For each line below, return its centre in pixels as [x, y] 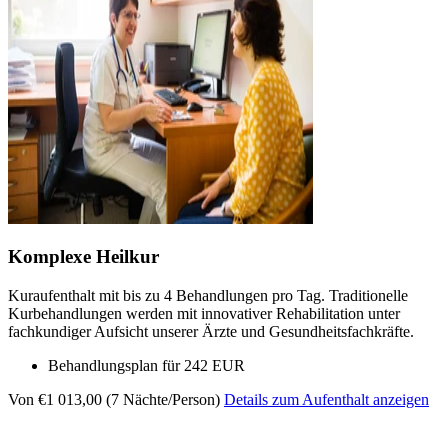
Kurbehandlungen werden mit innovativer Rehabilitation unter [204, 313]
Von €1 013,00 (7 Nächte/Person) [114, 399]
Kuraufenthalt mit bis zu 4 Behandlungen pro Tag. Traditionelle [208, 295]
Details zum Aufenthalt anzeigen [326, 399]
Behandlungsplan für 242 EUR [146, 365]
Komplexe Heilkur [83, 257]
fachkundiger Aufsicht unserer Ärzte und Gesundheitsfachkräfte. [211, 331]
